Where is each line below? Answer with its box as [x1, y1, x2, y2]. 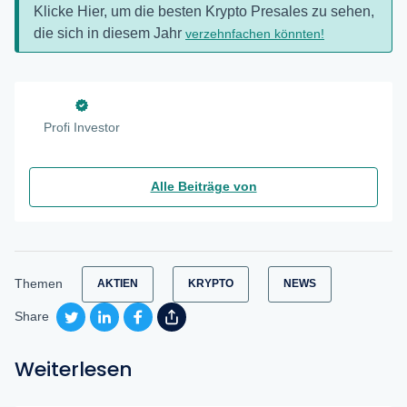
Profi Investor [44, 119, 120, 134]
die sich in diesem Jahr [34, 25, 185, 41]
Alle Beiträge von [150, 179, 257, 194]
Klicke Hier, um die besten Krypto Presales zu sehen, [34, 3, 374, 19]
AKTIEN [97, 277, 138, 291]
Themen [15, 276, 63, 292]
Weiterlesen [15, 354, 133, 383]
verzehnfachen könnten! [185, 25, 324, 41]
